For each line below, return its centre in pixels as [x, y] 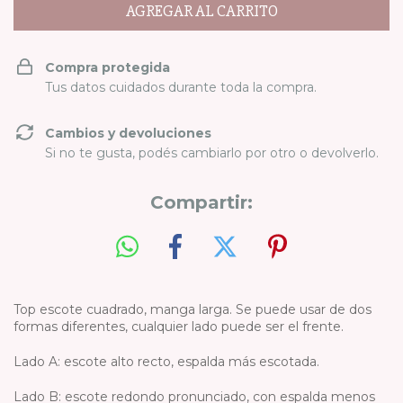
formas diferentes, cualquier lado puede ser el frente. [179, 326]
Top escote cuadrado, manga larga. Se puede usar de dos [193, 309]
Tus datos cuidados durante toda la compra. [181, 87]
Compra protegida [107, 67]
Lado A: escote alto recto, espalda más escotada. [168, 361]
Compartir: [201, 202]
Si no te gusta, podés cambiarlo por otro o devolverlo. [212, 153]
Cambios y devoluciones [128, 133]
